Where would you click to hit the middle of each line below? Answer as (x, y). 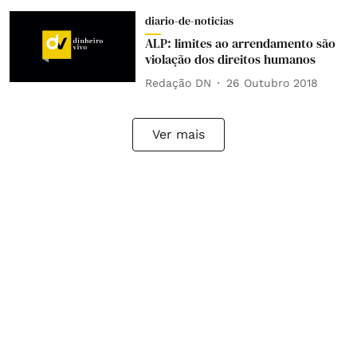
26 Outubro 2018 (272, 82)
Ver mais (178, 134)
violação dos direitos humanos (230, 59)
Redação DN (178, 82)
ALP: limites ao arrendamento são (240, 43)
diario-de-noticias (189, 21)
